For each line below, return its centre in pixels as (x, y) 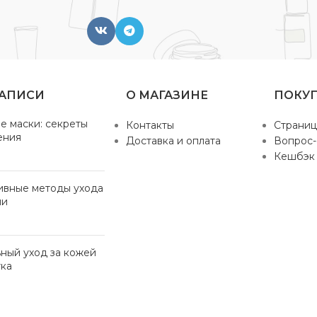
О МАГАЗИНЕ (167, 95)
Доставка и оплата (173, 141)
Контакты (150, 125)
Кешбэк (294, 156)
